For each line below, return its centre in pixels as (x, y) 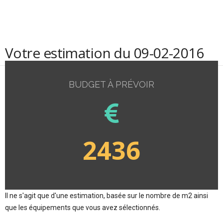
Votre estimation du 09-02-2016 (105, 53)
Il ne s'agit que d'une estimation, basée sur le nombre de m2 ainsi (107, 195)
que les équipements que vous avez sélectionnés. (83, 207)
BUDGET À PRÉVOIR (111, 84)
